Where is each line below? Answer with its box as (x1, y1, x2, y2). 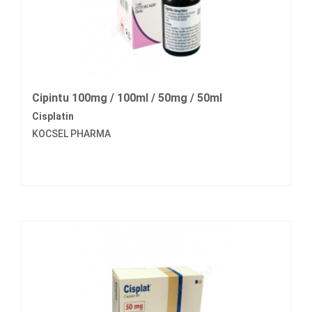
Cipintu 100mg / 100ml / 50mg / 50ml (32, 91, 222, 105)
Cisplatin (32, 111, 74, 123)
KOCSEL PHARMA (32, 128, 111, 140)
